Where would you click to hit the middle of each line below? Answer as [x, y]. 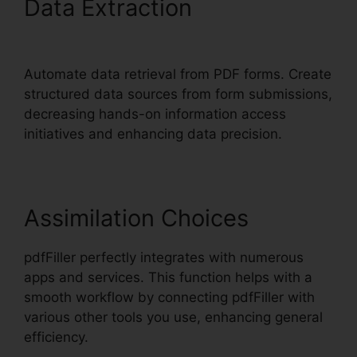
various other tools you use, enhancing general [173, 317]
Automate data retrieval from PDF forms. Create [178, 74]
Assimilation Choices [136, 218]
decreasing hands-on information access [155, 114]
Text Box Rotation [121, 34]
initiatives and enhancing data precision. [153, 133]
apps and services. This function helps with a [168, 277]
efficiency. [56, 337]
